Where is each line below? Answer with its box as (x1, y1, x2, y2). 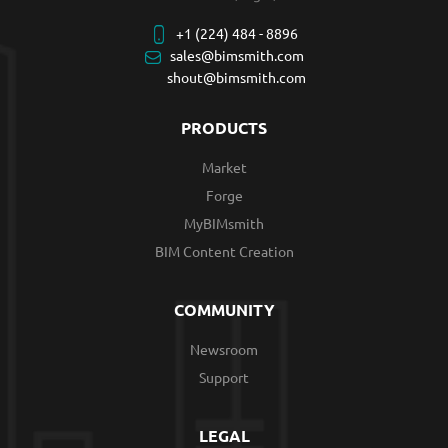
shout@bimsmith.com (167, 68, 306, 87)
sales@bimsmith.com (169, 46, 304, 65)
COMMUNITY (173, 299, 275, 321)
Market (201, 158, 247, 177)
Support (199, 368, 249, 387)
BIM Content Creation (154, 242, 294, 261)
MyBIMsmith (184, 214, 264, 233)
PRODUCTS (181, 117, 267, 139)
